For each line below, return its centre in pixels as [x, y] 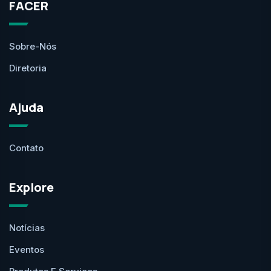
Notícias [27, 228]
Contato [26, 148]
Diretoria [28, 68]
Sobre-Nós [33, 47]
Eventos [27, 250]
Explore [31, 188]
